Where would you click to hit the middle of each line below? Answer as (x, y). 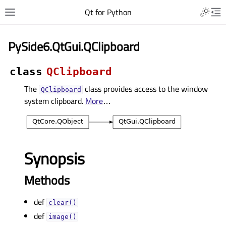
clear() (62, 203)
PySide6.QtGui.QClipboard (74, 46)
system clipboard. (55, 101)
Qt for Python (108, 12)
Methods (47, 180)
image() (62, 217)
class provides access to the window (146, 89)
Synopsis (54, 158)
